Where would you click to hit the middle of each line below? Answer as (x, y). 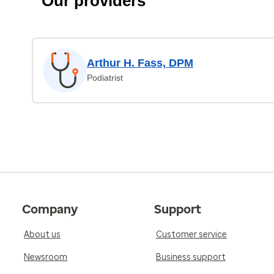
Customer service (191, 235)
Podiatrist (105, 78)
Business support (191, 257)
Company (50, 209)
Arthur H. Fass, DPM (140, 63)
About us (42, 235)
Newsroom (46, 257)
